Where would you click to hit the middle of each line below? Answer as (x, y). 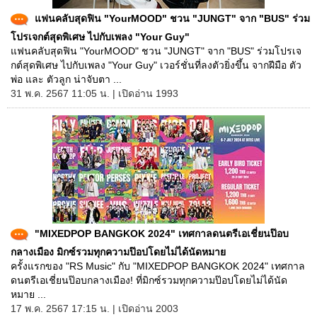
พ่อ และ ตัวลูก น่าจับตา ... (66, 79)
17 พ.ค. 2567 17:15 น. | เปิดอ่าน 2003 (94, 309)
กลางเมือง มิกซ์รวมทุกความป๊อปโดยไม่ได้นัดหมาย (118, 252)
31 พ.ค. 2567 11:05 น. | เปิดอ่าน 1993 (94, 93)
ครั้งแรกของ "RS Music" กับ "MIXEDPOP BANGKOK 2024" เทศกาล (158, 266)
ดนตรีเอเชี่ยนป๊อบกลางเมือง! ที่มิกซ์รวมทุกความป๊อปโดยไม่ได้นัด (149, 280)
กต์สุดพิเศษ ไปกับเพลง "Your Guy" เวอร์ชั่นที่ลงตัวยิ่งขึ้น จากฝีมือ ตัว (156, 65)
